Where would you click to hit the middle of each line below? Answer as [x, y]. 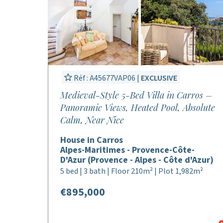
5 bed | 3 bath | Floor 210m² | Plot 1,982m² [132, 171]
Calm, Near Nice [92, 120]
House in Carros [92, 140]
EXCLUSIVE [159, 78]
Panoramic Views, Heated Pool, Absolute [138, 108]
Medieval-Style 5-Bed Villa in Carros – [136, 95]
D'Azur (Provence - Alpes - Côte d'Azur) [137, 160]
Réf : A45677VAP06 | [107, 78]
